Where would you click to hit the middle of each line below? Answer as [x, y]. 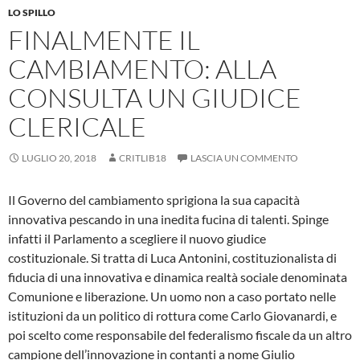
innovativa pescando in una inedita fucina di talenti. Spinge [168, 219]
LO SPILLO [32, 12]
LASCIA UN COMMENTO [244, 157]
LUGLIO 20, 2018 [59, 157]
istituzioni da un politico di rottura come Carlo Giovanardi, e [172, 315]
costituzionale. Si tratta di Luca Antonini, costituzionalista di [172, 257]
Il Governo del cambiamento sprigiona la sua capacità [154, 199]
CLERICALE [77, 126]
